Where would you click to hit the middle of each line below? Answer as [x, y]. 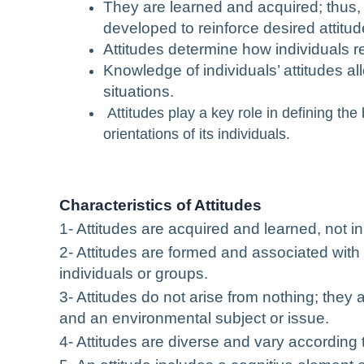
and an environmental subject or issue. [194, 318]
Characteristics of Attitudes [160, 206]
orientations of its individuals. [197, 134]
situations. [139, 92]
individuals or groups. [134, 274]
